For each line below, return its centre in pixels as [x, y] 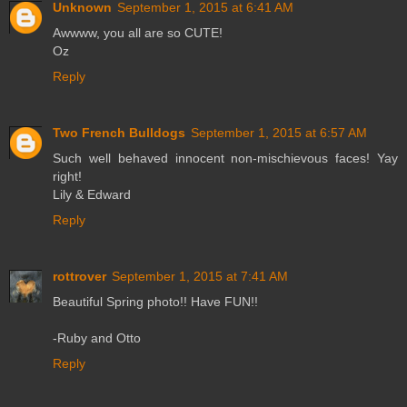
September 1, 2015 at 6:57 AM [279, 132]
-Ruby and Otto [97, 338]
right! [67, 176]
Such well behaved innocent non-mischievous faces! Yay [225, 158]
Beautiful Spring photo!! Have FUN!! [155, 301]
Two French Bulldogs [119, 132]
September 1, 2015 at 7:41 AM [200, 276]
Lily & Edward [92, 194]
